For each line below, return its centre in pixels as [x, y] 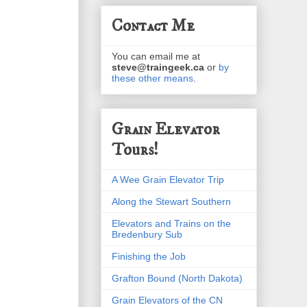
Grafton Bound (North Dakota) [177, 278]
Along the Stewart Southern [171, 201]
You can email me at [156, 57]
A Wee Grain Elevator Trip [168, 179]
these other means [152, 78]
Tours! [135, 150]
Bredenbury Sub [147, 234]
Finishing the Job [149, 256]
